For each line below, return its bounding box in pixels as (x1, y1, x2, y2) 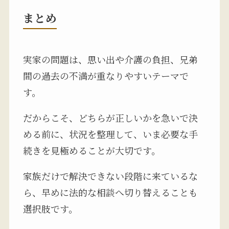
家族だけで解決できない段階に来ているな (22, 169, 198, 183)
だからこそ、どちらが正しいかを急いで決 (22, 111, 198, 125)
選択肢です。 (22, 202, 78, 216)
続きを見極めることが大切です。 (22, 144, 161, 157)
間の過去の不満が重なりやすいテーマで (22, 69, 189, 83)
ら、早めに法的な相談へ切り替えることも (22, 186, 198, 199)
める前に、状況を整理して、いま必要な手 (22, 127, 198, 141)
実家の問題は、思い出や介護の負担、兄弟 (22, 53, 198, 66)
